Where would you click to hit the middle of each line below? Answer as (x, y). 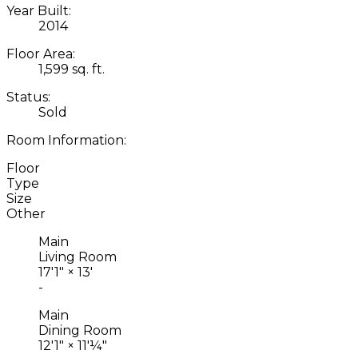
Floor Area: (41, 54)
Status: (28, 97)
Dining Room (80, 330)
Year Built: (39, 10)
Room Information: (66, 140)
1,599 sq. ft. (72, 69)
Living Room (78, 257)
